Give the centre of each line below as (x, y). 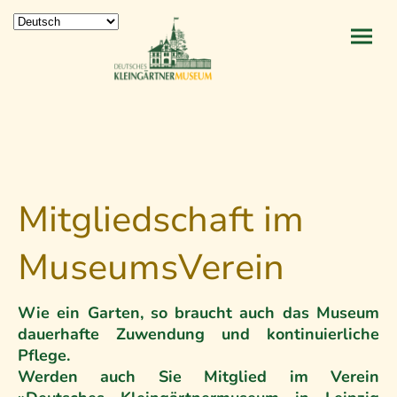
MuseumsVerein (151, 268)
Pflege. (46, 356)
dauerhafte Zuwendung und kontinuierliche (198, 335)
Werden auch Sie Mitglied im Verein (198, 377)
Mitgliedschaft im (161, 220)
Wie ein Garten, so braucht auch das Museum (198, 313)
